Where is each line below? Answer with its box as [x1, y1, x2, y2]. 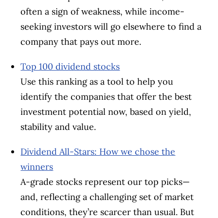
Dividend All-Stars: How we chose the [20, 145, 176, 157]
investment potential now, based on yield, [20, 106, 192, 117]
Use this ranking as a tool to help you [20, 75, 174, 87]
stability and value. [20, 121, 99, 132]
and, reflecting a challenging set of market [20, 191, 194, 202]
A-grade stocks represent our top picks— [20, 176, 190, 187]
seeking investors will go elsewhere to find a [20, 20, 202, 32]
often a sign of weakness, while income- [20, 5, 185, 17]
